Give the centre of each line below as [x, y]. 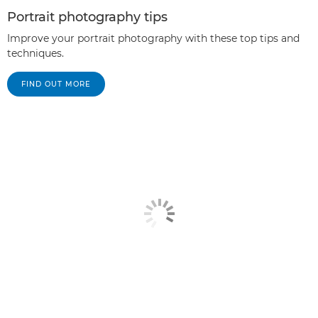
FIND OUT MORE [56, 84]
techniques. [35, 53]
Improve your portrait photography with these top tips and [153, 38]
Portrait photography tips [87, 17]
